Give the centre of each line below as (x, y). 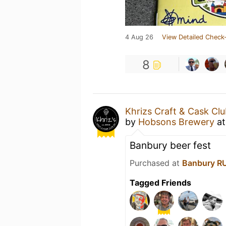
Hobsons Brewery (176, 122)
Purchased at (156, 163)
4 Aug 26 (139, 37)
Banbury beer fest (170, 145)
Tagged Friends (160, 183)
